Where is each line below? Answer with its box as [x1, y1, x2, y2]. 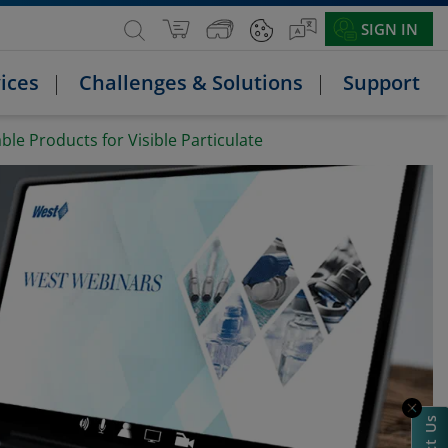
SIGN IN [361, 19, 418, 39]
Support [343, 69, 420, 96]
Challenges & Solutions [79, 69, 303, 96]
